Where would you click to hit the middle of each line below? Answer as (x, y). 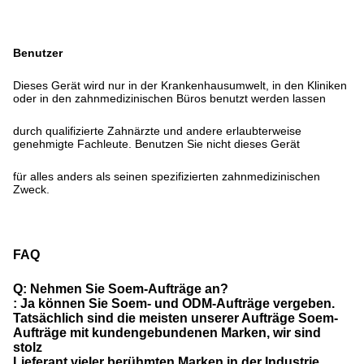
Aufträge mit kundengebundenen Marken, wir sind (167, 332)
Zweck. (31, 189)
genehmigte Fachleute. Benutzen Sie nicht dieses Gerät (156, 143)
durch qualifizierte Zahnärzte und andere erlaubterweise (157, 130)
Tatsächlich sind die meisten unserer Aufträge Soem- (175, 318)
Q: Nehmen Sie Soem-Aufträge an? (121, 288)
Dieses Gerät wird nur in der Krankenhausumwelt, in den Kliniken (180, 85)
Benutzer (38, 52)
